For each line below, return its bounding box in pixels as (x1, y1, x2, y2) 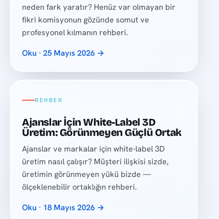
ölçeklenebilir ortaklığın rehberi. (22, 181, 137, 192)
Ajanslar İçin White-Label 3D (22, 116, 156, 129)
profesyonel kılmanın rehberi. (22, 27, 129, 38)
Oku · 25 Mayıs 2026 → (22, 47, 105, 58)
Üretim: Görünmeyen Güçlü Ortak (22, 127, 181, 139)
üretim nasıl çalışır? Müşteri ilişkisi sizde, (22, 156, 169, 167)
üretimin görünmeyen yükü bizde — (22, 169, 152, 179)
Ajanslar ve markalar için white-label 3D (22, 143, 165, 154)
